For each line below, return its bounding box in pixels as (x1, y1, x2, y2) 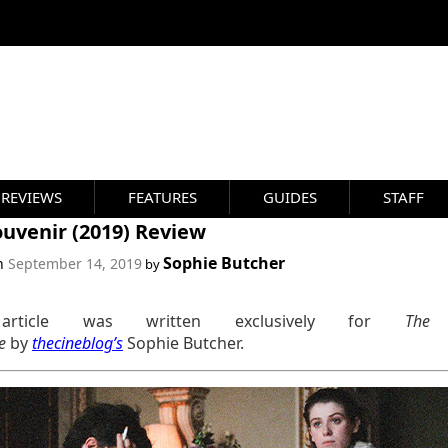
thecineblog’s (31, 332, 123, 354)
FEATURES (128, 187, 197, 207)
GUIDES (263, 187, 317, 207)
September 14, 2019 (7, 254, 142, 273)
